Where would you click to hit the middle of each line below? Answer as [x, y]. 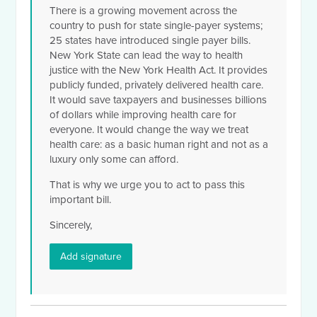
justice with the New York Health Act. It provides [159, 70]
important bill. [81, 200]
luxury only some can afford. [114, 160]
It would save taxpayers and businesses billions [158, 100]
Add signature [91, 257]
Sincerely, [71, 225]
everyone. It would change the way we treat [149, 130]
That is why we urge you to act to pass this [148, 185]
